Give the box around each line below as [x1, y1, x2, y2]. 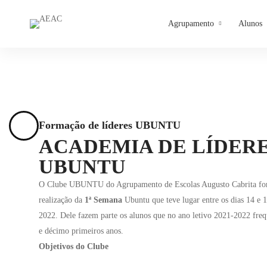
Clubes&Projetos [63, 60, 120, 69]
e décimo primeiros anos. [39, 226, 123, 235]
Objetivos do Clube [39, 242, 108, 251]
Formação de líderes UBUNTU [39, 119, 181, 131]
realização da [39, 195, 85, 204]
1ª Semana [85, 195, 122, 204]
